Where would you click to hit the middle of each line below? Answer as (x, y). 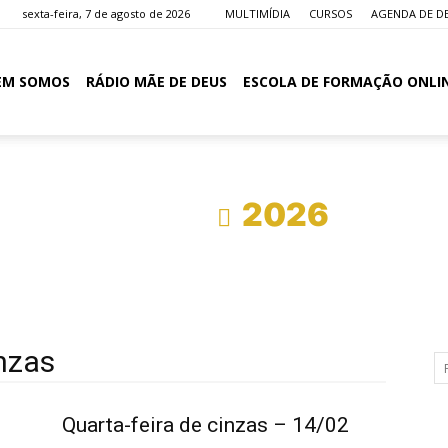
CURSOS (330, 13)
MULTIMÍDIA (257, 13)
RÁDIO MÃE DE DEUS (156, 81)
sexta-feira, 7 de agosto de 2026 (106, 13)
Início (162, 214)
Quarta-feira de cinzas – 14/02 (205, 425)
